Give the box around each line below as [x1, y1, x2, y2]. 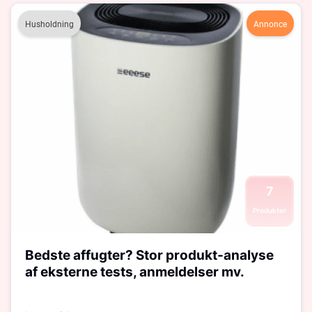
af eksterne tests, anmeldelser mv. [25, 264, 244, 280]
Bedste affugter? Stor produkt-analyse [25, 247, 274, 263]
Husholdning [25, 19, 74, 29]
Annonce [253, 19, 287, 29]
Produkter [253, 206, 286, 214]
